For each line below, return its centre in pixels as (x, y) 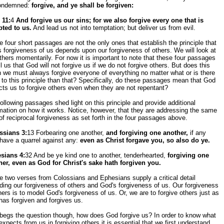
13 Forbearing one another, (66, 133)
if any (197, 133)
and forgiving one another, (147, 133)
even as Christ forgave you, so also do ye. (145, 140)
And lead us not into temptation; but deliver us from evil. (113, 28)
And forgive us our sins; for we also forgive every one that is (110, 20)
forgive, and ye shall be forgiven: (82, 5)
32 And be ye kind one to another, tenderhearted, (96, 155)
